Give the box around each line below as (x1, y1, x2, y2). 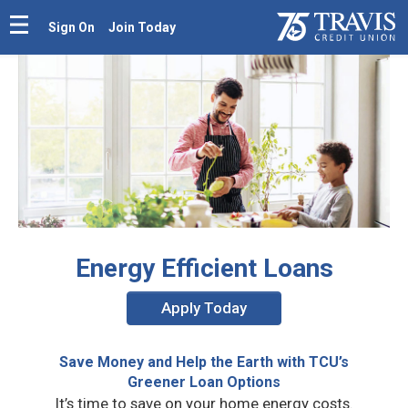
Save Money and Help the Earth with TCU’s (59, 352, 349, 371)
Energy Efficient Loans (75, 252, 333, 283)
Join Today (108, 20, 176, 35)
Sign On (48, 20, 95, 35)
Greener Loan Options (127, 372, 280, 391)
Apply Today (161, 298, 247, 317)
